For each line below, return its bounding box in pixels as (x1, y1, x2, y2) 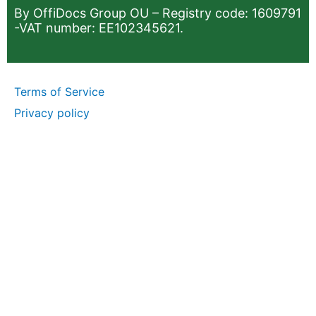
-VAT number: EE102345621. (14, 20, 183, 36)
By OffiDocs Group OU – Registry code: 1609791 (14, 6, 301, 21)
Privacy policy (14, 105, 90, 120)
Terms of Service (14, 84, 104, 99)
